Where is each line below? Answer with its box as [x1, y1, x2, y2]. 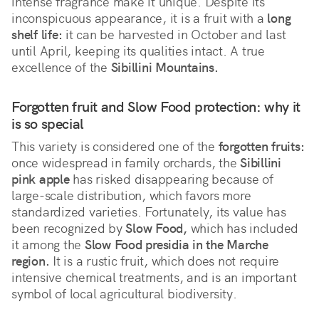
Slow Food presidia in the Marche [84, 236, 268, 253]
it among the [11, 236, 85, 253]
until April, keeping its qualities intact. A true [11, 43, 265, 60]
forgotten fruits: [218, 138, 305, 155]
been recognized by [11, 220, 126, 237]
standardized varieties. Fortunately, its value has [11, 204, 286, 221]
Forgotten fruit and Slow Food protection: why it [11, 98, 300, 117]
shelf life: [11, 26, 63, 43]
